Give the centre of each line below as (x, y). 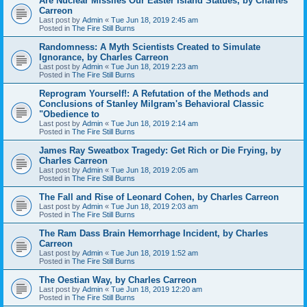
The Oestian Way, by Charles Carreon (118, 280)
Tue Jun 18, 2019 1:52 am (155, 253)
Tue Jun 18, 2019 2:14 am (155, 123)
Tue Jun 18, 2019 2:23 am (155, 66)
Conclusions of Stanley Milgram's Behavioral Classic (151, 103)
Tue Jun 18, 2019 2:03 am (155, 206)
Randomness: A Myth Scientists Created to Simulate (150, 47)
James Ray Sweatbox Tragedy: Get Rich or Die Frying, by (160, 150)
